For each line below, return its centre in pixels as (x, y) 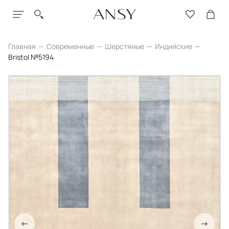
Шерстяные (125, 46)
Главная (23, 46)
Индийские (174, 46)
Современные (71, 46)
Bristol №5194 (31, 57)
